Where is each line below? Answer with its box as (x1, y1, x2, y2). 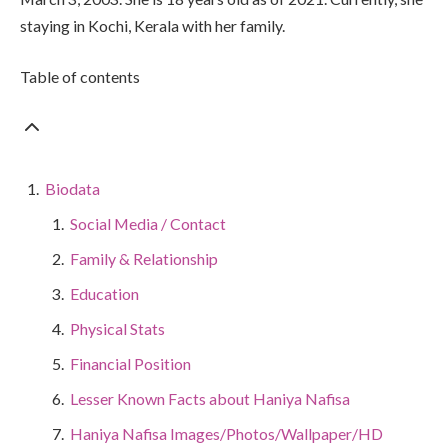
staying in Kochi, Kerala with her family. (20, 15, 285, 35)
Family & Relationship (70, 248, 218, 268)
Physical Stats (70, 318, 165, 338)
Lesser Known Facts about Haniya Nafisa (70, 388, 350, 408)
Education (70, 283, 139, 303)
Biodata (45, 178, 100, 198)
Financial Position (70, 353, 191, 373)
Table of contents (20, 67, 140, 87)
